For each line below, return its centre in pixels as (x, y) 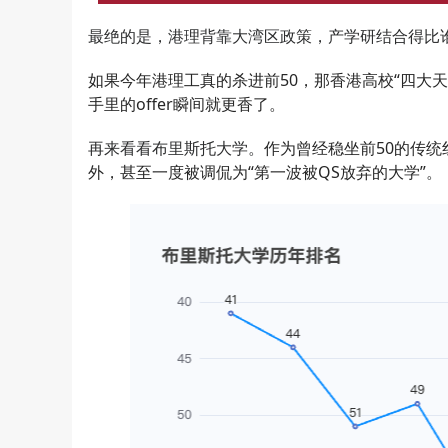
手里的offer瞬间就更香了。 (186, 104)
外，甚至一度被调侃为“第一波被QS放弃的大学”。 (265, 172)
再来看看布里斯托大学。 (176, 148)
